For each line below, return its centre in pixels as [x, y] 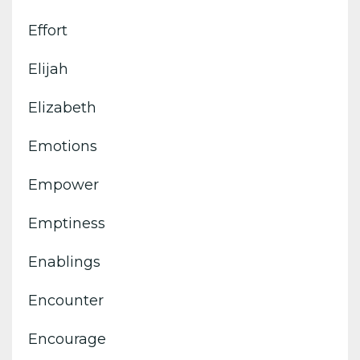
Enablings [64, 262]
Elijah [48, 69]
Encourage [67, 339]
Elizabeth [62, 107]
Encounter [66, 300]
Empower [63, 184]
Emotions [63, 146]
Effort [48, 30]
